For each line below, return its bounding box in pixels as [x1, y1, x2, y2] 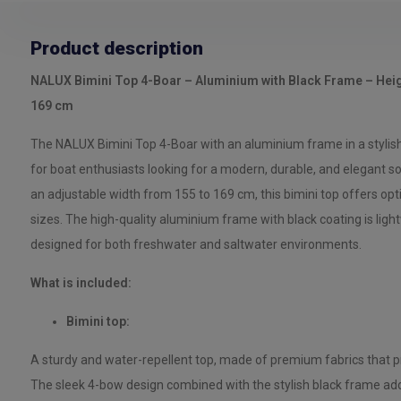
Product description [30, 38, 203, 59]
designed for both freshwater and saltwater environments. [30, 237, 362, 252]
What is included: [30, 276, 132, 290]
